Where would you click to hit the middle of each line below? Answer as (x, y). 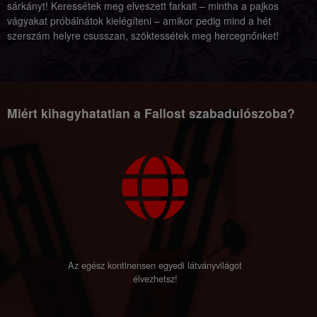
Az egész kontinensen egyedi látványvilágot (155, 265)
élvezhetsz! (155, 278)
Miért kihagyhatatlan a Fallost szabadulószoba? (151, 113)
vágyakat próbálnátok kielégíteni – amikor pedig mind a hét (139, 21)
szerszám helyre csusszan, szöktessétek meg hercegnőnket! (143, 35)
